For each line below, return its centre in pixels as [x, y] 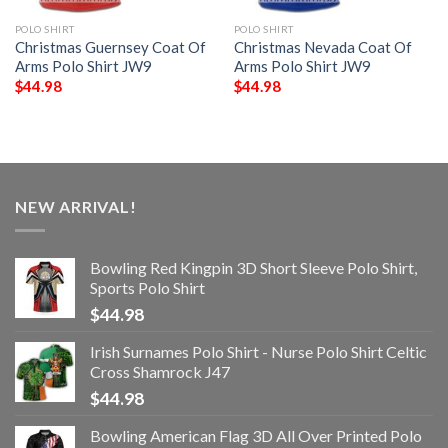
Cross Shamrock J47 [160, 372]
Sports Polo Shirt [147, 288]
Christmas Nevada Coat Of [322, 46]
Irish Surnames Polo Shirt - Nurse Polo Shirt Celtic [258, 352]
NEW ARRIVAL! [76, 206]
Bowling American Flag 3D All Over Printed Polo [256, 436]
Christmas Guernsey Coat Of [110, 46]
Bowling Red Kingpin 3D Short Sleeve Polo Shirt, [253, 268]
